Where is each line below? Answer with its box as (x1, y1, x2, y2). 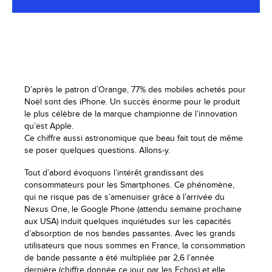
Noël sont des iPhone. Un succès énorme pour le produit (24, 97, 240, 107)
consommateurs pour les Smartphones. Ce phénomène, (24, 180, 234, 190)
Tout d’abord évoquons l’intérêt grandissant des (24, 168, 204, 178)
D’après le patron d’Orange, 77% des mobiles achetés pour (24, 84, 246, 95)
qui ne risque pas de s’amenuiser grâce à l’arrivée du (24, 192, 225, 202)
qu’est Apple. (24, 121, 73, 131)
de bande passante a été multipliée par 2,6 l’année (24, 253, 214, 263)
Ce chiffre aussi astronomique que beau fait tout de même (24, 133, 243, 143)
